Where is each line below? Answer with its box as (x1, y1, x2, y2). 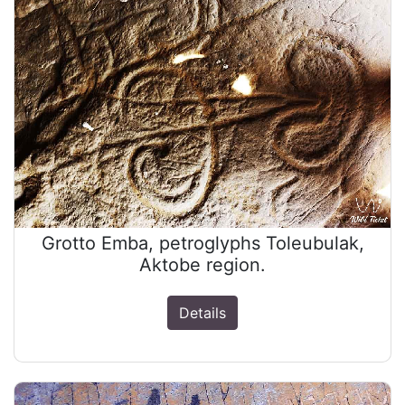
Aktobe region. (139, 254, 266, 277)
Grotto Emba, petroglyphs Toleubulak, (41, 232, 364, 255)
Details (179, 304, 226, 323)
